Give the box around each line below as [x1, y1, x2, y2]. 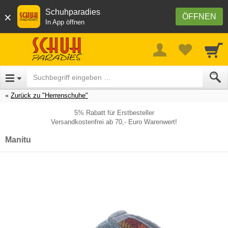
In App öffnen [45, 18, 84, 26]
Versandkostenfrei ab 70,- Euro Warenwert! [51, 118, 177, 126]
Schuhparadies [45, 8, 100, 16]
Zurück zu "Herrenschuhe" [11, 91, 88, 99]
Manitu [5, 135, 31, 144]
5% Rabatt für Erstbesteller [74, 108, 154, 117]
